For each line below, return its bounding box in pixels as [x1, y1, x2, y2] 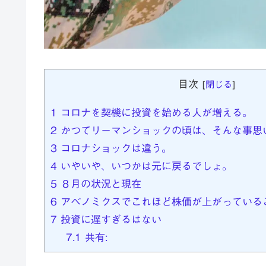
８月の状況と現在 [57, 178, 141, 189]
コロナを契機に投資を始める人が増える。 [57, 107, 252, 118]
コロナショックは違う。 [57, 142, 172, 153]
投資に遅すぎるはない [57, 214, 161, 224]
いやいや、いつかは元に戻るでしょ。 [57, 160, 232, 171]
